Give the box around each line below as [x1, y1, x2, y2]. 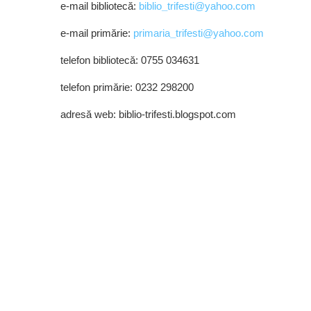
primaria [133, 27, 170, 39]
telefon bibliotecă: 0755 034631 [60, 54, 199, 66]
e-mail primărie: [60, 27, 133, 39]
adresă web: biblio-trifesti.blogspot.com [60, 108, 236, 120]
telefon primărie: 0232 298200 [60, 81, 194, 93]
